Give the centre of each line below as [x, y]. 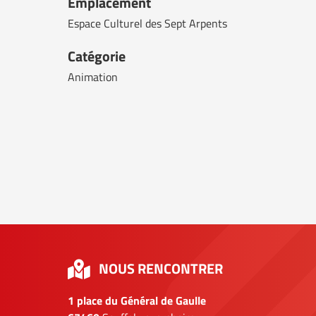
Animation [93, 77]
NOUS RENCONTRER [161, 268]
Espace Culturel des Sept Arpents [147, 23]
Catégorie [97, 56]
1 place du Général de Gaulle [137, 300]
